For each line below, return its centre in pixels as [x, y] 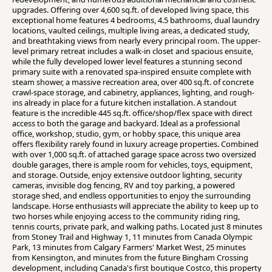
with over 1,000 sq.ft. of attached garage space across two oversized [134, 155]
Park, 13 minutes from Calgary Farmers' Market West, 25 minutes [129, 247]
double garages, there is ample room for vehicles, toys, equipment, [132, 165]
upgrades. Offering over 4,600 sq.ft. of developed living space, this [131, 10]
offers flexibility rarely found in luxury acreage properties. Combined [135, 144]
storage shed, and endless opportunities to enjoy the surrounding [131, 196]
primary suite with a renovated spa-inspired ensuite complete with [132, 72]
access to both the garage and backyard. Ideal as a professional [126, 124]
